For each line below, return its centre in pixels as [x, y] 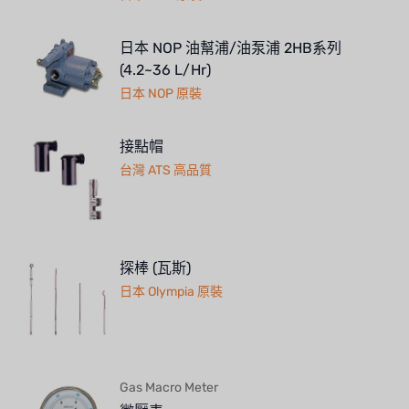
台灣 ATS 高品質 [166, 171]
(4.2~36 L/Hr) [165, 70]
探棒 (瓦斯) [155, 268]
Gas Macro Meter [169, 388]
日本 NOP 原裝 [161, 94]
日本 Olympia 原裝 [171, 292]
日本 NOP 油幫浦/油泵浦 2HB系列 [231, 48]
